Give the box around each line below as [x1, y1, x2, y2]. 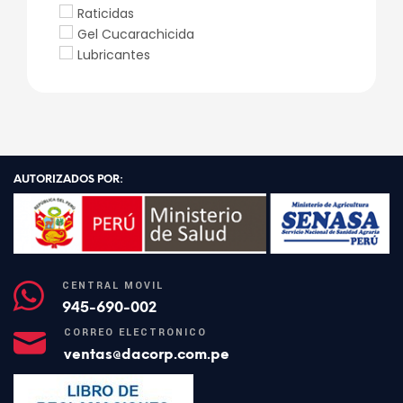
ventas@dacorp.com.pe [64, 345, 229, 363]
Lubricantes [77, 46, 150, 65]
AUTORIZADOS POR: [13, 173, 123, 186]
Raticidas [77, 4, 134, 23]
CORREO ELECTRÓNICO [64, 325, 207, 339]
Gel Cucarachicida [77, 25, 194, 44]
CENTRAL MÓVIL [62, 278, 164, 292]
